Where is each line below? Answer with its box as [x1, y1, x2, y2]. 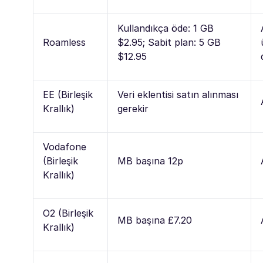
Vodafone [43, 140, 86, 153]
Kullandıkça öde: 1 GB [117, 22, 214, 34]
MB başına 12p [117, 154, 183, 167]
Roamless [43, 36, 86, 48]
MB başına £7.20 [117, 214, 192, 226]
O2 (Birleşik [43, 207, 93, 219]
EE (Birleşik [43, 88, 93, 100]
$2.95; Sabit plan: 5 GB [117, 36, 221, 48]
